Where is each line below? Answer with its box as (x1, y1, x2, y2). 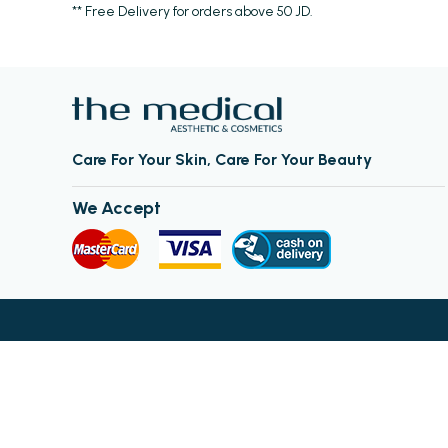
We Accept (72, 196, 161, 219)
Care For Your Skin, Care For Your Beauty (72, 149, 372, 169)
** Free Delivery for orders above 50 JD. (72, 3, 313, 20)
